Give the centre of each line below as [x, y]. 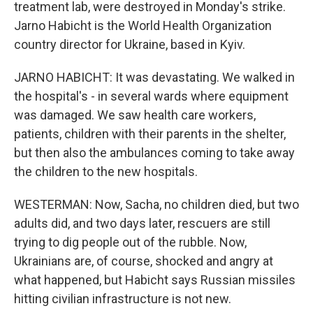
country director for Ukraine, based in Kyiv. [130, 44]
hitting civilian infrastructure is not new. [123, 299]
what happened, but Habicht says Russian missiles [155, 280]
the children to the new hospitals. [106, 172]
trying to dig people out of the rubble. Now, [130, 242]
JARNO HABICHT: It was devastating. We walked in [154, 77]
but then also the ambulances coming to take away [154, 153]
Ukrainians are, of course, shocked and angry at [144, 261]
